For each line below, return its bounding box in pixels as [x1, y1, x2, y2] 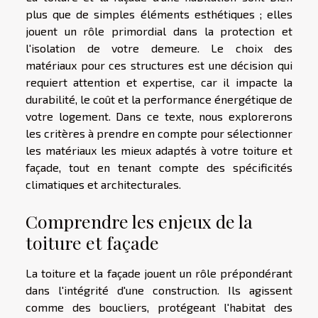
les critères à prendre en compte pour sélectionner [26, 126, 292, 140]
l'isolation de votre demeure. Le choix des [26, 40, 292, 55]
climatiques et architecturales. [26, 177, 181, 191]
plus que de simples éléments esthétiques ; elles [26, 6, 292, 21]
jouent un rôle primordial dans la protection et [26, 23, 292, 38]
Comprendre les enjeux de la [26, 209, 253, 233]
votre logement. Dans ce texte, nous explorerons [26, 109, 292, 123]
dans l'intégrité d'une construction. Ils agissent [26, 283, 292, 297]
